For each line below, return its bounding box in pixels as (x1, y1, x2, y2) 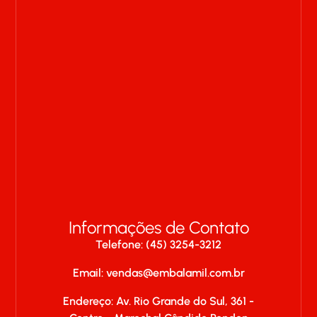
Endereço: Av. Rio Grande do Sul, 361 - (63, 294, 254, 308)
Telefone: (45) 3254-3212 (96, 238, 221, 251)
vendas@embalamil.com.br (105, 266, 245, 279)
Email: (72, 266, 106, 279)
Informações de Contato (68, 217, 249, 238)
